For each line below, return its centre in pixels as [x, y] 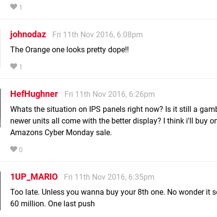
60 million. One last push [53, 204]
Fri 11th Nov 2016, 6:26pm [110, 94]
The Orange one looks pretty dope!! [70, 50]
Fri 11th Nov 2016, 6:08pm [98, 35]
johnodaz [28, 34]
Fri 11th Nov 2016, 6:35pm [109, 177]
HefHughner [34, 94]
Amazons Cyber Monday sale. [61, 133]
